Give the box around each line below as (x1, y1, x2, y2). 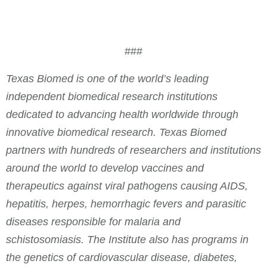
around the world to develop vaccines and (6, 162, 204, 174)
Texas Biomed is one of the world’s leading (6, 72, 209, 85)
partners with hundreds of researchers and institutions (6, 144, 261, 156)
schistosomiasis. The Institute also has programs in (6, 233, 249, 246)
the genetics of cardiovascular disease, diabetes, (6, 251, 237, 263)
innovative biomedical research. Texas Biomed (6, 126, 226, 138)
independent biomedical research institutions (6, 90, 218, 103)
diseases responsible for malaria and (6, 215, 181, 228)
